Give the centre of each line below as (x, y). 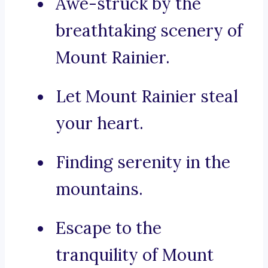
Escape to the (109, 228)
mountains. (99, 189)
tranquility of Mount (135, 255)
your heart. (100, 124)
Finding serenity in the (143, 162)
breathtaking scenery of (149, 31)
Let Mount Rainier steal (147, 97)
